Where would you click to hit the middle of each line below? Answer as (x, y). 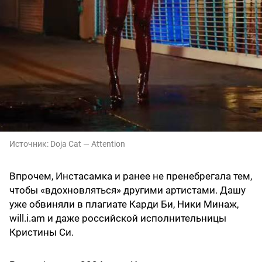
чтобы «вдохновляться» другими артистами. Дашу (127, 190)
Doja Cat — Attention (88, 144)
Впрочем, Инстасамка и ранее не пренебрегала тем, (131, 176)
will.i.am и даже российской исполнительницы (118, 218)
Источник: (30, 144)
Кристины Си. (42, 232)
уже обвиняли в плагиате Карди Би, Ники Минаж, (124, 204)
